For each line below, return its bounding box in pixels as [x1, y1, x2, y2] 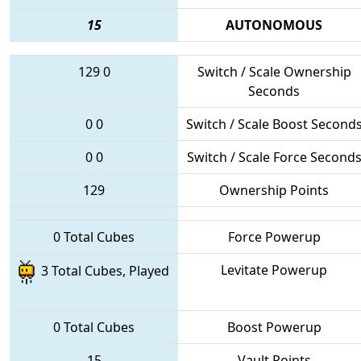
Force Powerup [227, 227, 321, 246]
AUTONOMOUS [226, 15, 322, 34]
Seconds [248, 81, 300, 100]
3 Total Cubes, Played [35, 262, 169, 280]
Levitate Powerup [221, 260, 327, 279]
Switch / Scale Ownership [197, 62, 351, 81]
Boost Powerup [226, 317, 322, 336]
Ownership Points [219, 180, 329, 199]
